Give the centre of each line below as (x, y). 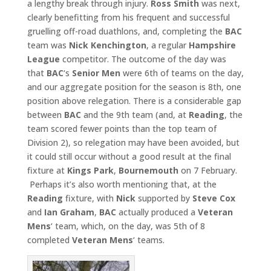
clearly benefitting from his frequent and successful (128, 18)
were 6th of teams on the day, (182, 73)
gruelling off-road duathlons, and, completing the (126, 31)
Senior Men (96, 73)
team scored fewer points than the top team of (122, 129)
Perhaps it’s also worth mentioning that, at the (122, 184)
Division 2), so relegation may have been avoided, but (133, 143)
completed (49, 240)
